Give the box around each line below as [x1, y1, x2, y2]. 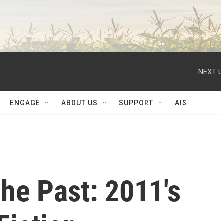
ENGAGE [10, 99, 40, 107]
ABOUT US [61, 99, 98, 107]
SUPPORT [119, 99, 153, 107]
